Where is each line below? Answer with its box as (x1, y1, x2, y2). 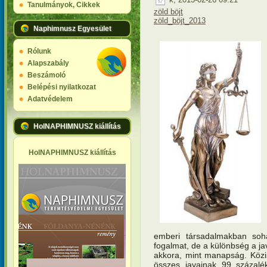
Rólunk (27, 47, 51, 55)
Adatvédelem (27, 95, 73, 103)
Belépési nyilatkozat (27, 83, 96, 91)
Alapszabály (27, 59, 69, 67)
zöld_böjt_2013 (154, 15, 206, 25)
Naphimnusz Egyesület (33, 24, 111, 33)
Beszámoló (27, 71, 66, 79)
